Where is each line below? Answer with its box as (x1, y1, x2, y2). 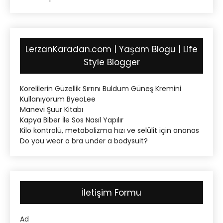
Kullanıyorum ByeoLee (20, 94, 96, 105)
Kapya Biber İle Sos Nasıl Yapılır (20, 115, 123, 125)
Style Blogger (83, 56, 140, 69)
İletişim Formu (82, 187, 141, 199)
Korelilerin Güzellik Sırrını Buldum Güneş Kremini (20, 84, 181, 94)
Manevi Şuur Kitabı (20, 105, 83, 115)
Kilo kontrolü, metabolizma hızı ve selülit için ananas (20, 125, 199, 136)
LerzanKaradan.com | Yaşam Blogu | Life (25, 43, 198, 56)
